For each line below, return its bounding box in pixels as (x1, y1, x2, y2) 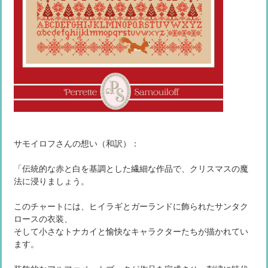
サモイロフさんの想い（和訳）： (14, 137, 139, 149)
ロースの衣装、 (14, 212, 72, 224)
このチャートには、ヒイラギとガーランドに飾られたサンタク (14, 200, 248, 212)
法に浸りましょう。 (14, 175, 89, 187)
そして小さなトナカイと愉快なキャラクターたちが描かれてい (14, 225, 248, 237)
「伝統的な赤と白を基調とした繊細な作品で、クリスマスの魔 (14, 162, 248, 174)
